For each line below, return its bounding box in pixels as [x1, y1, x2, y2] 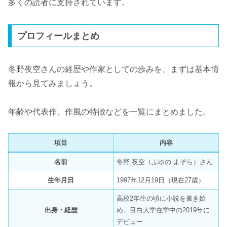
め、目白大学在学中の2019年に [117, 206, 210, 214]
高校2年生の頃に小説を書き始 [117, 195, 206, 203]
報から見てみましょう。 [8, 79, 97, 88]
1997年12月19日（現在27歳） [117, 176, 205, 184]
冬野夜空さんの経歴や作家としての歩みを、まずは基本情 [8, 64, 219, 73]
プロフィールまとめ [17, 30, 99, 41]
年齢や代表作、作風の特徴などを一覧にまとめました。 [8, 107, 211, 116]
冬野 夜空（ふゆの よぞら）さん [117, 158, 213, 166]
